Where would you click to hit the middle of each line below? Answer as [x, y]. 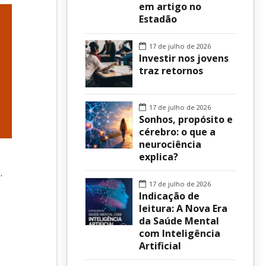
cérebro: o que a [177, 132]
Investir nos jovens [184, 58]
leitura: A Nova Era [183, 208]
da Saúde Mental [179, 221]
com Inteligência [180, 233]
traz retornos [171, 70]
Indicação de [169, 196]
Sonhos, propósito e [186, 119]
